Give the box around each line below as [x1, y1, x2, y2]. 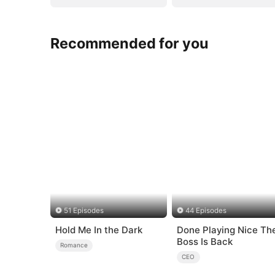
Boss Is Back [176, 235, 233, 247]
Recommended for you [50, 34, 209, 52]
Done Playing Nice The [176, 223, 260, 236]
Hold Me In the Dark [55, 223, 142, 236]
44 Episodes [185, 206, 227, 215]
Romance [60, 241, 88, 249]
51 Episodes [63, 206, 104, 215]
